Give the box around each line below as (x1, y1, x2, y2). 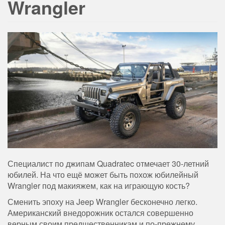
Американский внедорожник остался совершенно (8, 207, 193, 219)
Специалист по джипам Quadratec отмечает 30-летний (8, 158, 209, 170)
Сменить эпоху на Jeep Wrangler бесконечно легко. (8, 196, 197, 208)
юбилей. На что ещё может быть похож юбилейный (8, 169, 198, 181)
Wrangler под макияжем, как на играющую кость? (8, 180, 190, 192)
